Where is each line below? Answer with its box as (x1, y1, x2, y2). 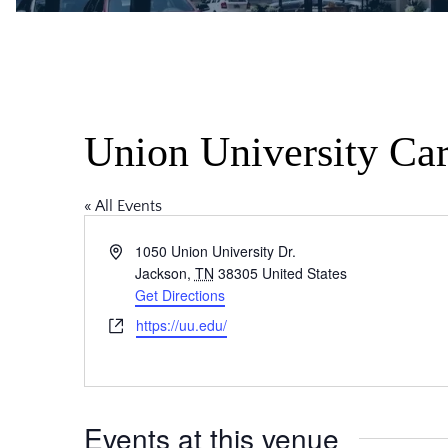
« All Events (84, 197, 162, 215)
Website (108, 314, 159, 334)
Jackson (134, 263, 187, 283)
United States (261, 263, 347, 283)
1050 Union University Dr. (134, 241, 296, 261)
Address (108, 240, 160, 260)
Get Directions (134, 285, 225, 305)
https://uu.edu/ (136, 315, 227, 335)
